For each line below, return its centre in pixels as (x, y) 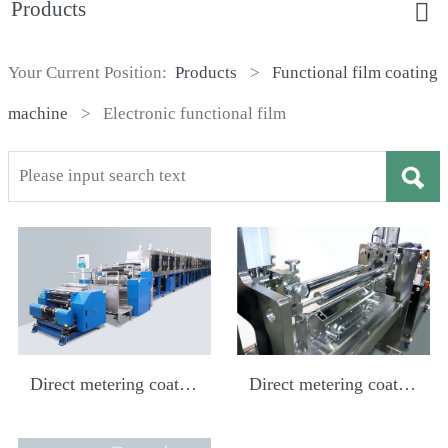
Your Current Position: (92, 73)
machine (38, 114)
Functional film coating (355, 73)
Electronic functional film (195, 114)
